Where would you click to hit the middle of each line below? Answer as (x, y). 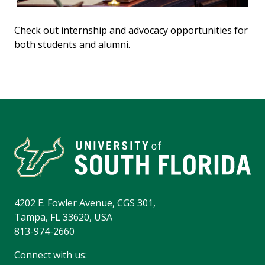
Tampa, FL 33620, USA (63, 217)
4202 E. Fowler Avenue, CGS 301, (85, 203)
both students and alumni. (72, 45)
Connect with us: (51, 255)
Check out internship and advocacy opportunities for (131, 30)
